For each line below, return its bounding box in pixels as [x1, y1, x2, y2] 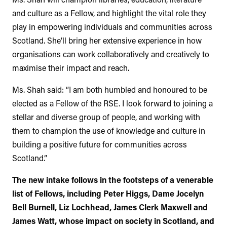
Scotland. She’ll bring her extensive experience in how [12, 34, 202, 46]
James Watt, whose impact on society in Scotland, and [12, 215, 214, 226]
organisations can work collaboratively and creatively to [12, 48, 209, 59]
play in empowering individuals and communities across [12, 21, 212, 32]
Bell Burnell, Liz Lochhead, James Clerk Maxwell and [12, 201, 208, 212]
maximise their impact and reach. [12, 62, 129, 73]
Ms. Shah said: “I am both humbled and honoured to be [12, 84, 207, 95]
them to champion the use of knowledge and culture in [12, 125, 205, 136]
